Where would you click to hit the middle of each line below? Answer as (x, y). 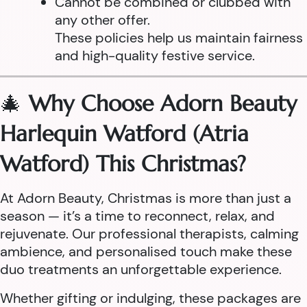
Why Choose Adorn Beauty (163, 103)
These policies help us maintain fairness (179, 38)
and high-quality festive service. (155, 56)
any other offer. (102, 20)
